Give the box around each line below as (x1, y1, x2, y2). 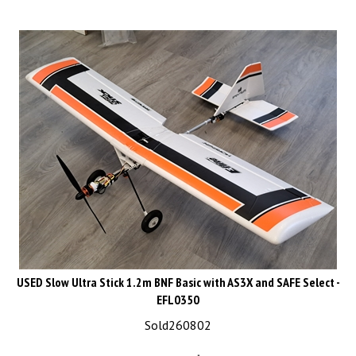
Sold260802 (145, 310, 211, 326)
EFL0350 (157, 284, 199, 300)
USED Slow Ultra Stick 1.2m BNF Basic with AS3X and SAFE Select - (16, 267, 340, 283)
